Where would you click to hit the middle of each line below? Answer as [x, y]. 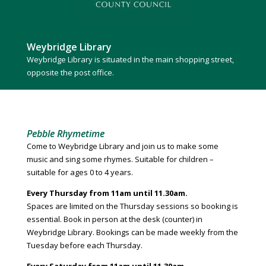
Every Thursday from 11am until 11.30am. [107, 193]
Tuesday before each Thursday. [84, 246]
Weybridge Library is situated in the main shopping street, [130, 60]
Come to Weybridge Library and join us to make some [122, 146]
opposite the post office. [70, 73]
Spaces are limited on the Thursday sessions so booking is [132, 206]
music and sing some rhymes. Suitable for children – [120, 159]
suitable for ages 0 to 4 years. [80, 172]
